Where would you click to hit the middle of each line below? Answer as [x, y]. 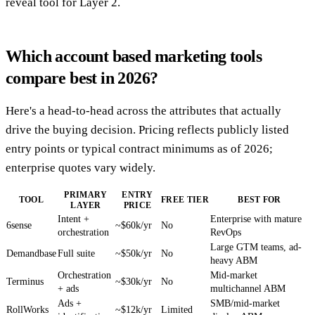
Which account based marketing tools [134, 56]
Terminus [25, 281]
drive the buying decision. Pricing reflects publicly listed [147, 129]
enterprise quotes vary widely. [81, 167]
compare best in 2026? [82, 78]
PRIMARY [86, 194]
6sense [19, 225]
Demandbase [31, 253]
